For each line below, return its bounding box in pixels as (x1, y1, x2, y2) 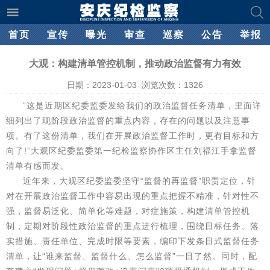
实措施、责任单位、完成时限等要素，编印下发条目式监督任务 (6, 236, 259, 246)
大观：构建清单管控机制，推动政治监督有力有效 (29, 58, 241, 69)
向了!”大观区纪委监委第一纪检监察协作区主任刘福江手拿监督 (6, 146, 257, 155)
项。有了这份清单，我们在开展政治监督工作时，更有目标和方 (6, 131, 259, 140)
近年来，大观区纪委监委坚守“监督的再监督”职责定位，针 (23, 176, 256, 186)
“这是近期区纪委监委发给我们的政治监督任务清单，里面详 (23, 101, 262, 110)
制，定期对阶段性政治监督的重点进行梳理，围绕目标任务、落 (6, 221, 259, 231)
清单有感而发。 (6, 161, 69, 171)
